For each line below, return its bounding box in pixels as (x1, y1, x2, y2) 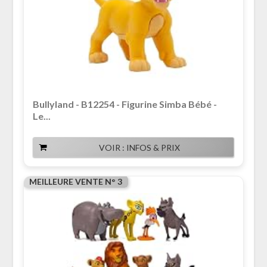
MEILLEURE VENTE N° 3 (29, 176, 122, 187)
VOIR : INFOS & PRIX (99, 142, 180, 153)
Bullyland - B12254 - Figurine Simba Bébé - (32, 98, 217, 110)
